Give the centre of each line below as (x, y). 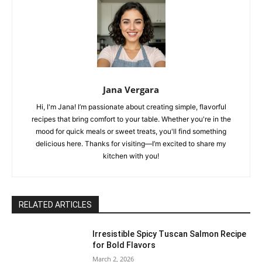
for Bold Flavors (124, 245)
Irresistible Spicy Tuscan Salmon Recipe (170, 234)
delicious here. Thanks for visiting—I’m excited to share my (131, 144)
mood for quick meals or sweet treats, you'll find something (131, 132)
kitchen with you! (131, 156)
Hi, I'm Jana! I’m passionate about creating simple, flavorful (131, 107)
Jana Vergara (131, 90)
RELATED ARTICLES (55, 205)
